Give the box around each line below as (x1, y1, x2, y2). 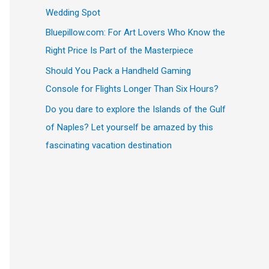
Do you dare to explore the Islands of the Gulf (46, 103, 226, 115)
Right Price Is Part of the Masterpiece (46, 45, 193, 56)
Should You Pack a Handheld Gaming (46, 65, 191, 76)
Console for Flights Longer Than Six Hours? (46, 83, 219, 94)
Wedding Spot (46, 7, 100, 18)
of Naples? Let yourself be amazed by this (46, 121, 213, 133)
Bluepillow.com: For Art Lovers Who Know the (46, 27, 225, 38)
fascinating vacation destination (46, 139, 172, 151)
